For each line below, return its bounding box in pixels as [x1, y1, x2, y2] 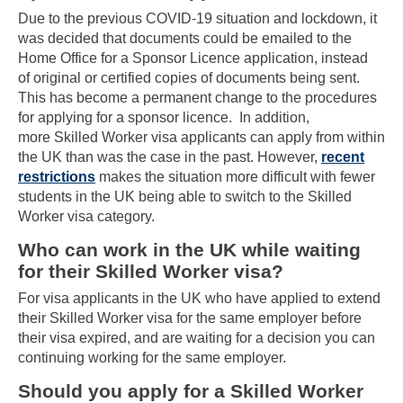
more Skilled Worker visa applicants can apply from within [18, 129, 385, 145]
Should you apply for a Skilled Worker [18, 380, 363, 401]
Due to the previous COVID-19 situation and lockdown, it [18, 10, 377, 26]
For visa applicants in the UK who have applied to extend [18, 290, 381, 306]
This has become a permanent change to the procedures [18, 89, 377, 105]
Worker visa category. [18, 208, 155, 224]
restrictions [18, 168, 95, 184]
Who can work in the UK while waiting [18, 238, 361, 260]
